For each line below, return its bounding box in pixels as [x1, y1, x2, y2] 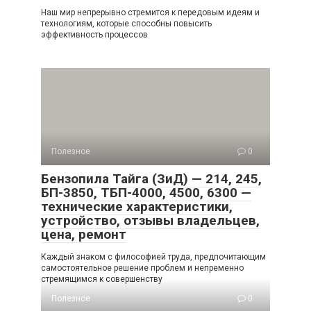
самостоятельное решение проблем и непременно [41, 262, 244, 273]
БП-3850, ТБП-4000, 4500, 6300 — [41, 184, 251, 201]
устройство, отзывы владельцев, [41, 212, 260, 228]
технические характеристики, [41, 198, 233, 215]
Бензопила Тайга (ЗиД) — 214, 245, [41, 170, 262, 187]
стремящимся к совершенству [41, 274, 162, 284]
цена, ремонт [41, 226, 126, 242]
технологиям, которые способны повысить [41, 18, 212, 28]
